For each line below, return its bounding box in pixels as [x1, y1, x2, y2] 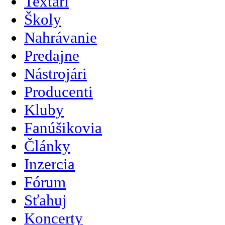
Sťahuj [24, 191, 67, 209]
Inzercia [24, 155, 75, 173]
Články [24, 137, 70, 155]
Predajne [24, 47, 79, 65]
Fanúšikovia [24, 119, 102, 137]
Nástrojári [24, 65, 87, 83]
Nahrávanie [24, 29, 97, 47]
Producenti [24, 83, 93, 101]
